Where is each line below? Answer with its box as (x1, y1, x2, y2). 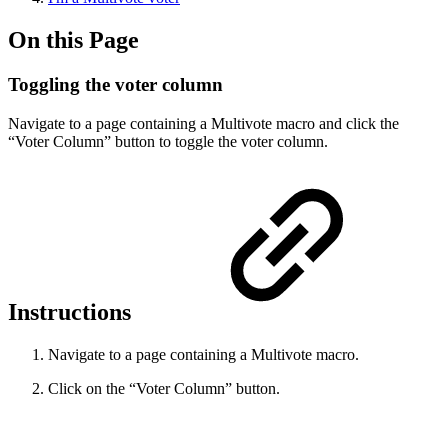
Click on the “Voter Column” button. (48, 380, 280, 398)
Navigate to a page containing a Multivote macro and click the (8, 114, 399, 132)
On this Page (8, 26, 139, 53)
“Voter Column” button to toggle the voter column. (8, 132, 328, 150)
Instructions (8, 299, 137, 326)
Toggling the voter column (8, 73, 223, 95)
